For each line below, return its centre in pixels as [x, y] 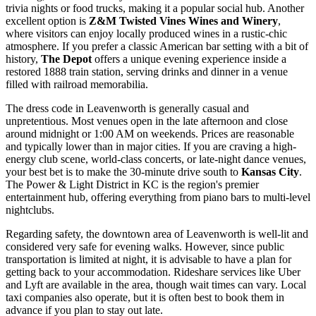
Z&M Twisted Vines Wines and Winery [183, 20]
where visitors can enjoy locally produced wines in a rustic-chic [146, 33]
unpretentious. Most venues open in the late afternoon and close [147, 121]
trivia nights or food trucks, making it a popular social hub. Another [155, 8]
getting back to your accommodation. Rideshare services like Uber [153, 272]
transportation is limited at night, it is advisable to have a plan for [148, 259]
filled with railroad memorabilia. [77, 84]
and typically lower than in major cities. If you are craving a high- [151, 146]
